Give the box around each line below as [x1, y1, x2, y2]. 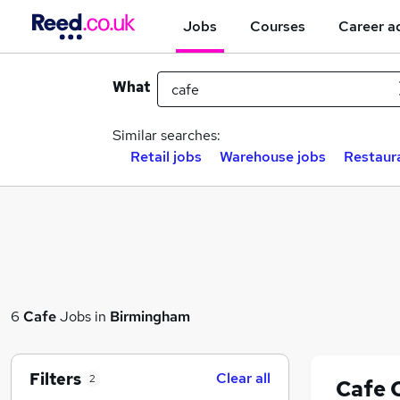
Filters [29, 368, 81, 389]
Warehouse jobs [220, 147, 326, 166]
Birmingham [110, 306, 190, 326]
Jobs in [56, 306, 110, 326]
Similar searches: [112, 126, 221, 145]
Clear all [216, 369, 271, 387]
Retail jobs [130, 147, 202, 166]
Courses [250, 16, 305, 36]
